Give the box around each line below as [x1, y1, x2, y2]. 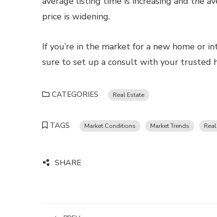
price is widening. [42, 11, 110, 22]
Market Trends [150, 122, 189, 130]
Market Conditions [84, 122, 136, 130]
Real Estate [113, 91, 144, 99]
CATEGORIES [52, 90, 98, 99]
